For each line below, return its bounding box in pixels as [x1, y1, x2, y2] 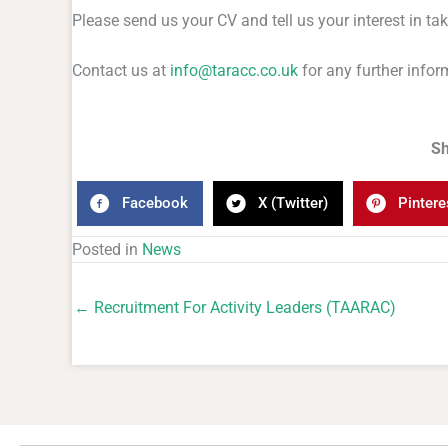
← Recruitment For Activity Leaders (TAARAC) [74, 297, 396, 317]
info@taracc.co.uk [170, 60, 298, 80]
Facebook [122, 194, 188, 213]
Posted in [72, 239, 142, 259]
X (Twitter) [258, 194, 328, 213]
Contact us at [72, 60, 170, 80]
